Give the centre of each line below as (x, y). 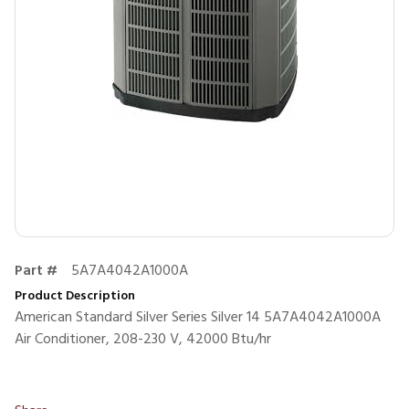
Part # (36, 271)
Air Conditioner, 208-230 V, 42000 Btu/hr (143, 340)
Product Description (75, 296)
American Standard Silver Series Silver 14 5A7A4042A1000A (198, 318)
